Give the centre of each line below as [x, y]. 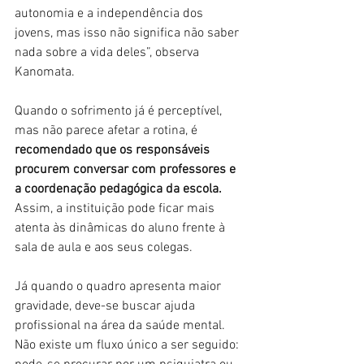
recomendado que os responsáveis [114, 150]
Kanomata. [45, 72]
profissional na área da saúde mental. [121, 325]
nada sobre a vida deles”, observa [108, 52]
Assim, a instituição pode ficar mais [116, 208]
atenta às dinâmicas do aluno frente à [121, 228]
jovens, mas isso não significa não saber [128, 33]
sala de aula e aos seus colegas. [104, 247]
